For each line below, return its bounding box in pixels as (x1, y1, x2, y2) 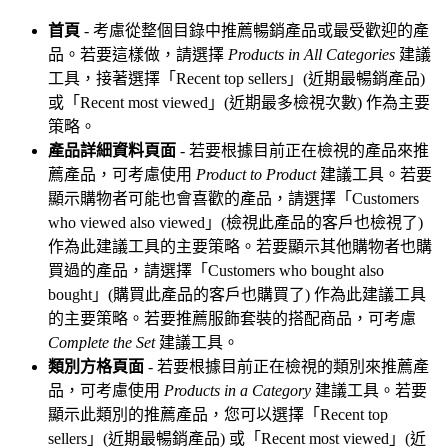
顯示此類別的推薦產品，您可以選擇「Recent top (48, 405, 388, 423)
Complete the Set (48, 333, 155, 351)
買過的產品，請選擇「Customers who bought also (48, 261, 384, 279)
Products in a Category (164, 381, 311, 399)
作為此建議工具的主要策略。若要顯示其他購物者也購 (48, 237, 432, 255)
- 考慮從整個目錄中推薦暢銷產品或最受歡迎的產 (80, 21, 429, 39)
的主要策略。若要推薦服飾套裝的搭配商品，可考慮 (48, 309, 416, 327)
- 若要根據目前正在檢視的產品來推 (176, 141, 429, 159)
